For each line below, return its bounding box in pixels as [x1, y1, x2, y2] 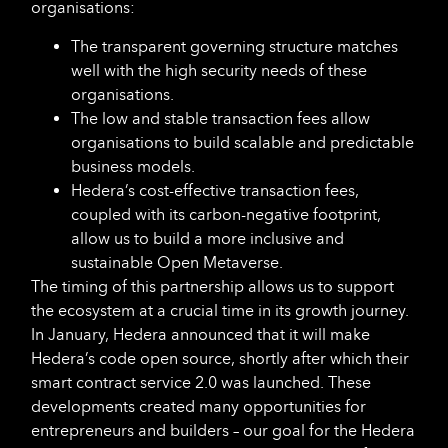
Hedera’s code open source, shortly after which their [31, 348, 409, 368]
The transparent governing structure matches [71, 36, 398, 56]
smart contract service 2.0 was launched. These [31, 372, 371, 392]
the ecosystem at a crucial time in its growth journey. [31, 300, 409, 320]
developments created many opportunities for [31, 396, 366, 416]
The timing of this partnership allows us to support [31, 276, 394, 296]
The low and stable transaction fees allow [71, 108, 370, 128]
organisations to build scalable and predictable [71, 132, 414, 152]
